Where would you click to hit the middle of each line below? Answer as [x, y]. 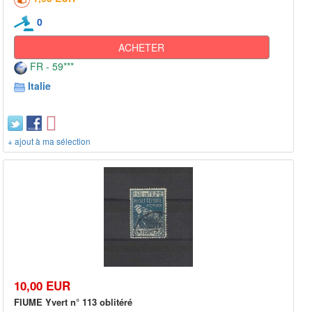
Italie [39, 86]
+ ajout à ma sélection [49, 141]
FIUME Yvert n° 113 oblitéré [73, 302]
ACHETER [142, 48]
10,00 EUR [42, 285]
